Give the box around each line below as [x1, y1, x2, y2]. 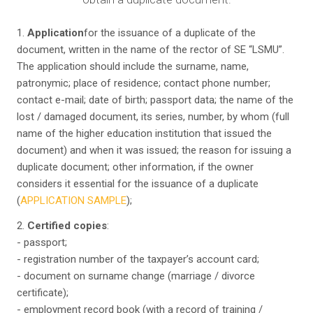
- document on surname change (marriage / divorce [17, 270, 255, 282]
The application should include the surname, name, [17, 60, 249, 73]
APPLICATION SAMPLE [20, 194, 126, 207]
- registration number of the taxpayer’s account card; [17, 253, 259, 265]
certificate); [17, 286, 68, 299]
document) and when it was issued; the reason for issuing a [17, 144, 291, 156]
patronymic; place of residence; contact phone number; [17, 77, 270, 89]
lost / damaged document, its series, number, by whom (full [17, 110, 289, 123]
